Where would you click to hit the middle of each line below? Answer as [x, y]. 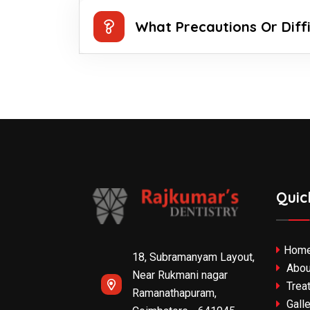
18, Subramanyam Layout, [193, 257]
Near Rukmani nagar [180, 275]
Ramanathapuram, [174, 293]
